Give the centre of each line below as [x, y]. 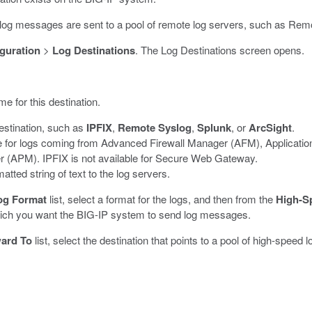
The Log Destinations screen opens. [221, 50]
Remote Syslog [155, 127]
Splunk [214, 127]
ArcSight [270, 127]
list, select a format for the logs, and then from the [161, 199]
